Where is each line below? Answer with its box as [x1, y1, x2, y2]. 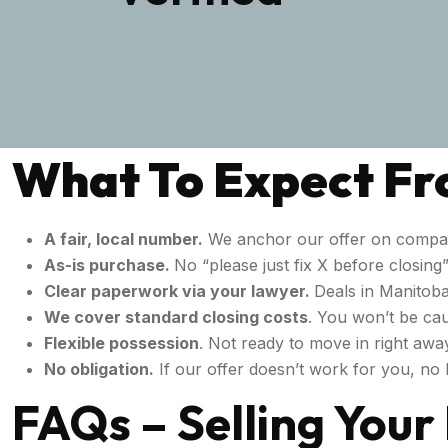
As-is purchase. [44, 254, 174, 275]
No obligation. [44, 358, 154, 379]
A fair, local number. [44, 228, 203, 249]
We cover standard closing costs [44, 306, 308, 327]
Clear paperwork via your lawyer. [44, 280, 314, 301]
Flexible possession [44, 332, 199, 353]
